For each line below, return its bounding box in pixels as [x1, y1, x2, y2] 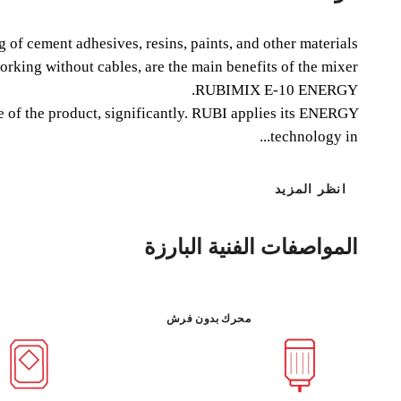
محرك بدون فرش [166, 311, 252, 325]
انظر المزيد [275, 183, 346, 197]
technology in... [270, 127, 358, 145]
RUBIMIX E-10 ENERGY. [195, 81, 358, 98]
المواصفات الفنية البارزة [144, 235, 358, 259]
